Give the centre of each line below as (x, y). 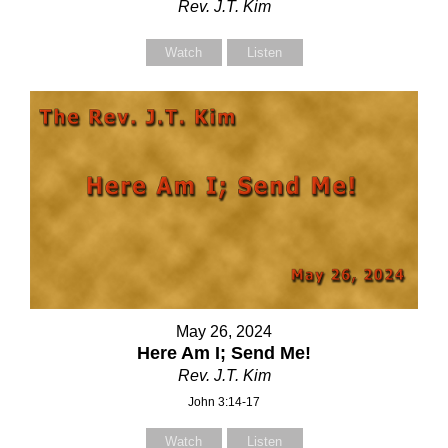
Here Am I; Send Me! (224, 353)
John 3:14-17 (224, 402)
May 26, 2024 (224, 332)
